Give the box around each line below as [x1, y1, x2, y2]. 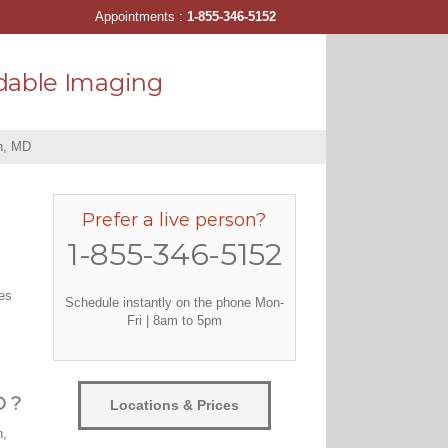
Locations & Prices [109, 396, 239, 413]
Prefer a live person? [82, 209, 267, 232]
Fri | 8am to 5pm [126, 312, 222, 328]
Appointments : [95, 9, 187, 24]
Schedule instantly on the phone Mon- [64, 294, 284, 310]
